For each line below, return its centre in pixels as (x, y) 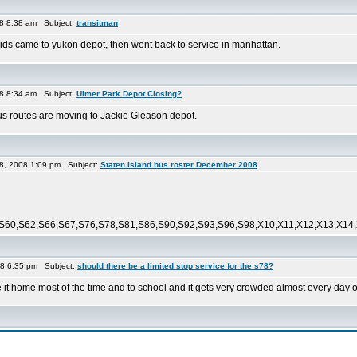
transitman (97, 23)
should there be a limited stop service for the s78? (175, 266)
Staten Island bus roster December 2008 (179, 165)
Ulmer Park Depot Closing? (129, 94)
